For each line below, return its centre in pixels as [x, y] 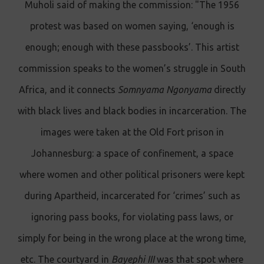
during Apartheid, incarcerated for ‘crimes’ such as [132, 195]
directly [228, 89]
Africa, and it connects [68, 89]
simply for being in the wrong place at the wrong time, [132, 238]
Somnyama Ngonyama [164, 89]
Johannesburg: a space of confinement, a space [132, 153]
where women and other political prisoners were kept [132, 174]
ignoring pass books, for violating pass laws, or [132, 217]
